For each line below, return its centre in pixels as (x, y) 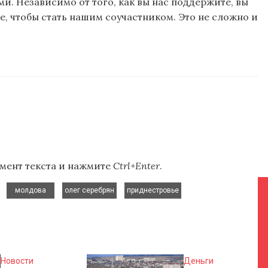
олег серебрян (89, 190)
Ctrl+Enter (136, 166)
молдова (31, 190)
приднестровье (153, 190)
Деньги (199, 261)
